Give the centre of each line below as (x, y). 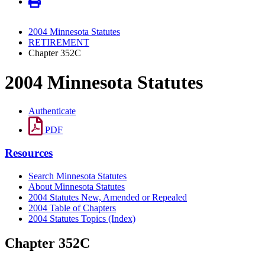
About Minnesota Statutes (77, 186)
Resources (29, 153)
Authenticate (52, 111)
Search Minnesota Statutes (77, 176)
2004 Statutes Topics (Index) (82, 218)
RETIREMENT (59, 43)
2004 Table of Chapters (72, 208)
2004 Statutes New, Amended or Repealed (108, 197)
